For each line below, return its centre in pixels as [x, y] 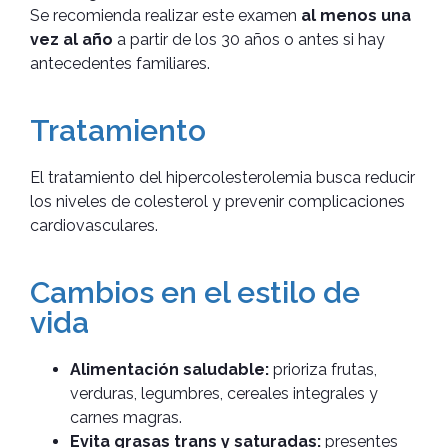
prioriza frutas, [323, 369]
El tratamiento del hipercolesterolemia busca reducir [222, 177]
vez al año [71, 39]
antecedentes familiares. [120, 63]
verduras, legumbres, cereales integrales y [224, 393]
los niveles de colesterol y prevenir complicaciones [217, 201]
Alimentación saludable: [169, 369]
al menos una [356, 15]
